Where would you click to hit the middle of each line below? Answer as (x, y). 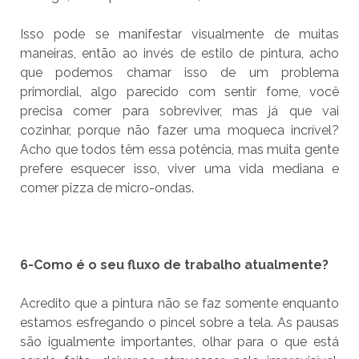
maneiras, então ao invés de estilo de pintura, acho (179, 54)
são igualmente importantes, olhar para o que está (179, 342)
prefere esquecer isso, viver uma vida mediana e (179, 169)
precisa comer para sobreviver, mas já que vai (179, 111)
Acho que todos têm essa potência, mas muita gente (179, 150)
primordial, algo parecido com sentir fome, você (179, 92)
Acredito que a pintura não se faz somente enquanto (179, 304)
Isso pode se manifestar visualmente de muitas (179, 34)
